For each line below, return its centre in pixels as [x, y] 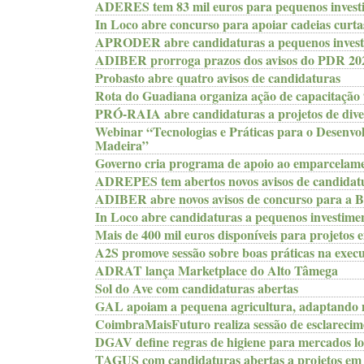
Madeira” [122, 145]
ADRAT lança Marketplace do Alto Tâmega [217, 270]
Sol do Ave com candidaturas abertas [197, 288]
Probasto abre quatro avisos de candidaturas [218, 78]
